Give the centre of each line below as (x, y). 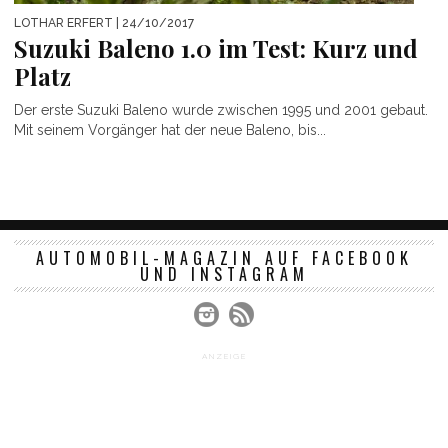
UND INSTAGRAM (224, 274)
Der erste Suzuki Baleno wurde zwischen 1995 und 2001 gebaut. (221, 110)
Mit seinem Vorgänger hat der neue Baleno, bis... (170, 130)
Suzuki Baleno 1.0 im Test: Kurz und (216, 48)
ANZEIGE (224, 356)
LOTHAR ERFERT (63, 23)
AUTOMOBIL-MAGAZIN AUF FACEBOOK (224, 258)
